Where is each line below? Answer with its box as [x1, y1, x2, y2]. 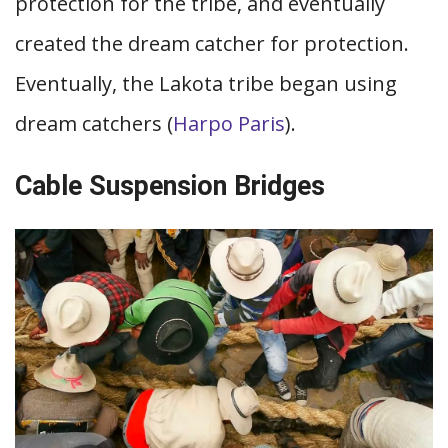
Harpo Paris [173, 110, 285, 137]
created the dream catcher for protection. [15, 30, 409, 57]
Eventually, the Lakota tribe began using [15, 70, 397, 97]
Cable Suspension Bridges [15, 170, 325, 202]
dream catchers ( [15, 110, 173, 137]
